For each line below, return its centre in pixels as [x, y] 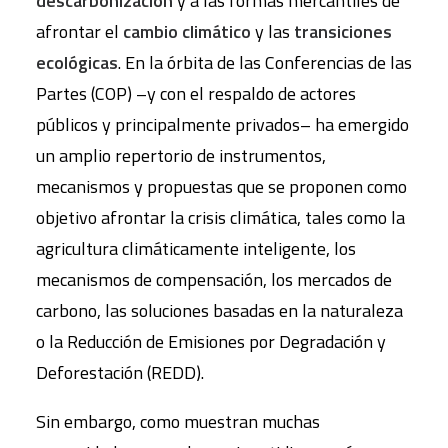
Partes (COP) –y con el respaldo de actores [196, 93]
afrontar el [79, 31]
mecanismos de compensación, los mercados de [214, 279]
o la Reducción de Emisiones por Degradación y [211, 341]
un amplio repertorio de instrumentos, [181, 155]
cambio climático [187, 31]
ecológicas [77, 62]
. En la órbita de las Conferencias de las [265, 62]
